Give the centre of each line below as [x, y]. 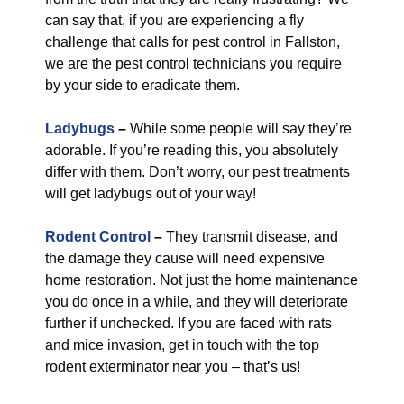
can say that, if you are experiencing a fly [174, 20]
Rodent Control [98, 237]
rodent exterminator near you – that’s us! [173, 367]
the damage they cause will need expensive [185, 258]
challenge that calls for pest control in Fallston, [193, 42]
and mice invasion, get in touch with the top [182, 345]
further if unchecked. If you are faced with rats [188, 323]
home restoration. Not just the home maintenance [202, 280]
